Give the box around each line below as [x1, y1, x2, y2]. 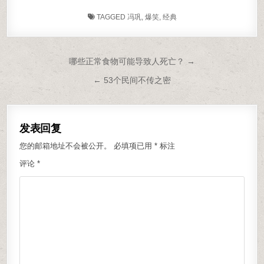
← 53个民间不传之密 [93, 75, 171, 85]
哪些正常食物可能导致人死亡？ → [69, 57, 195, 66]
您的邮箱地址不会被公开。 [19, 141, 112, 150]
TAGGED [94, 13, 127, 21]
